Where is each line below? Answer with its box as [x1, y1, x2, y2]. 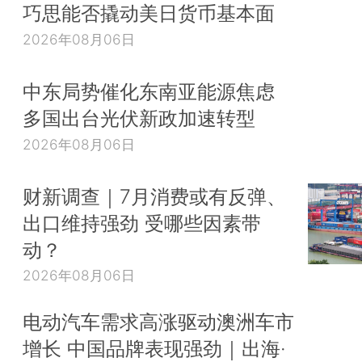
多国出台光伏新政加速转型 [23, 105, 255, 130]
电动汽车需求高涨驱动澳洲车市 [23, 309, 294, 334]
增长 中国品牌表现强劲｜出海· [23, 335, 286, 360]
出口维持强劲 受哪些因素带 [23, 210, 261, 235]
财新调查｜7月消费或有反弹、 [23, 183, 286, 208]
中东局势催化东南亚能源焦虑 [23, 78, 275, 103]
